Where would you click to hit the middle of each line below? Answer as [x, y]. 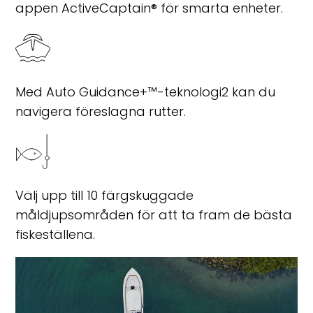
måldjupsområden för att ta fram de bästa [154, 215]
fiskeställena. [56, 235]
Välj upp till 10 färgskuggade [105, 196]
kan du [252, 92]
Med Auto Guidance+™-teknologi [119, 92]
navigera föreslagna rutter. [101, 112]
